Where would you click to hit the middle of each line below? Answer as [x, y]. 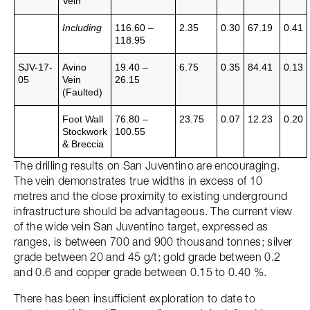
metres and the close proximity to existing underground [151, 196]
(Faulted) [82, 92]
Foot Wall [83, 119]
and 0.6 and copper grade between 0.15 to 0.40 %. [140, 272]
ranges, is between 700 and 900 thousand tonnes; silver [153, 241]
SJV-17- [35, 67]
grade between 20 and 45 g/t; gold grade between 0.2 [147, 257]
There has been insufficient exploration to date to [135, 298]
